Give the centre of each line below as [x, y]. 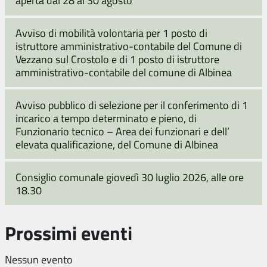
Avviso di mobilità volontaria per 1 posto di [111, 32]
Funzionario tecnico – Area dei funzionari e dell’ [122, 131]
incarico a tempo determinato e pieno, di [106, 118]
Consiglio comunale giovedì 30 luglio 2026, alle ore [130, 177]
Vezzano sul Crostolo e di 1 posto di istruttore [117, 59]
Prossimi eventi [69, 232]
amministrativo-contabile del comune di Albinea [124, 72]
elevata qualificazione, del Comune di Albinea [117, 144]
